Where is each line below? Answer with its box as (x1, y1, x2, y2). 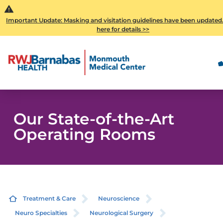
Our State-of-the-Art (13, 110, 174, 129)
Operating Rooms (13, 125, 155, 144)
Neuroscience (98, 195, 140, 203)
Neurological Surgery (90, 209, 154, 217)
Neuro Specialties (14, 209, 67, 217)
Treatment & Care (22, 195, 76, 203)
